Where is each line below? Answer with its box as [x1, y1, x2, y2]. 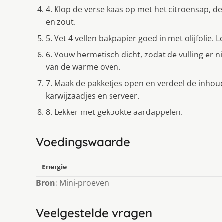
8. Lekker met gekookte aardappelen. [46, 106, 183, 117]
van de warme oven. [46, 61, 120, 72]
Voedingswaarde [36, 134, 130, 149]
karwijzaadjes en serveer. [46, 90, 139, 101]
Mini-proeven [57, 177, 109, 188]
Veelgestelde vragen [36, 205, 152, 220]
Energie [42, 162, 67, 171]
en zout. [46, 16, 76, 27]
